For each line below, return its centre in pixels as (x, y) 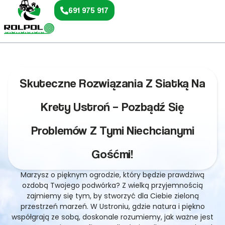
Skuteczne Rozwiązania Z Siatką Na (113, 83)
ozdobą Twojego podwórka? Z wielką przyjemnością (113, 185)
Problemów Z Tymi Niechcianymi (113, 130)
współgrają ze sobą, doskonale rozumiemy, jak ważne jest (113, 217)
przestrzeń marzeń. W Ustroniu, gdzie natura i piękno (113, 206)
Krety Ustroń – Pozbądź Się (113, 107)
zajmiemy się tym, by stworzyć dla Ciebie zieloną (113, 196)
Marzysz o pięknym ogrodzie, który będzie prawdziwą (113, 175)
